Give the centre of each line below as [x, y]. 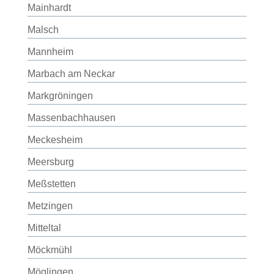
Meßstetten [51, 184]
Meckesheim [55, 140]
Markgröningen [60, 96]
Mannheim [50, 52]
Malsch [43, 30]
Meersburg [50, 162]
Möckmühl [50, 250]
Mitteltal [44, 228]
